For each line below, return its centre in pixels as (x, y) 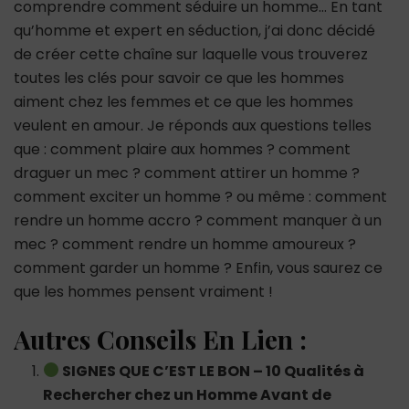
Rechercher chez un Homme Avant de (187, 394)
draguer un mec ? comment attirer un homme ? (187, 173)
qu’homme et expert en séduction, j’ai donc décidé (194, 30)
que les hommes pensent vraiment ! (143, 291)
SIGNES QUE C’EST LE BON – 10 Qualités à (212, 371)
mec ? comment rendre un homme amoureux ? (185, 244)
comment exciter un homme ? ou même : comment (200, 196)
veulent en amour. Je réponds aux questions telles (193, 125)
